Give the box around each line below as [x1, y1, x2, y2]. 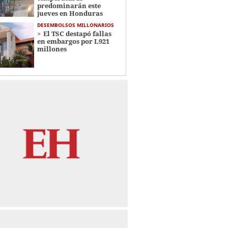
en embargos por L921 [37, 36, 109, 46]
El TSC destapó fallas [43, 28, 111, 38]
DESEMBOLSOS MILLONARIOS [37, 21, 114, 28]
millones [37, 44, 67, 53]
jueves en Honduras [37, 8, 103, 18]
